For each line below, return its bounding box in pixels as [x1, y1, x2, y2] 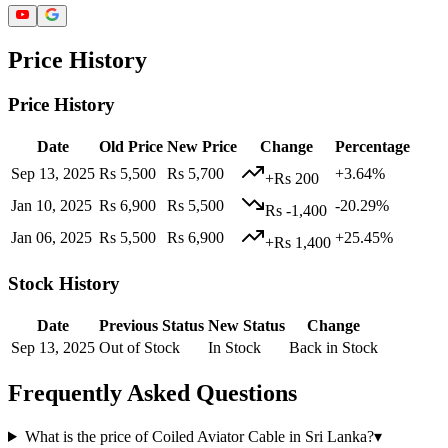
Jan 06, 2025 [11, 228, 92, 246]
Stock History [8, 273, 120, 295]
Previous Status [99, 317, 204, 335]
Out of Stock [99, 339, 180, 357]
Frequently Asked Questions [8, 380, 297, 407]
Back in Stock [289, 339, 378, 357]
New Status [208, 317, 285, 335]
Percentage [335, 137, 410, 155]
